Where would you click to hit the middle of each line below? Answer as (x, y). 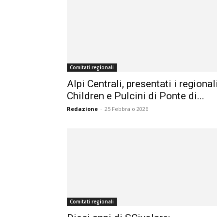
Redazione (82, 109)
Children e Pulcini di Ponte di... (136, 96)
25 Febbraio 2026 (126, 109)
